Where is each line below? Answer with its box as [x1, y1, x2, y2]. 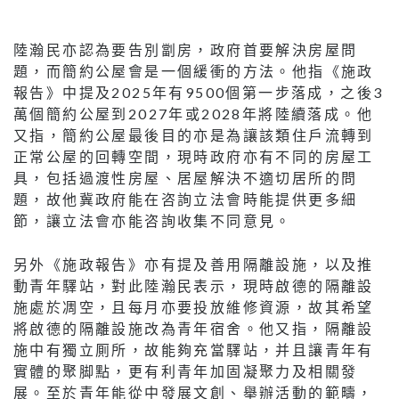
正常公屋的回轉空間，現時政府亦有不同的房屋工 [13, 148, 374, 166]
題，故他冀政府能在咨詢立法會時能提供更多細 [13, 191, 358, 208]
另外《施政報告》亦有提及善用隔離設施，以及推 [13, 256, 374, 273]
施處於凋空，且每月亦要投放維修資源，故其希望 [13, 298, 374, 316]
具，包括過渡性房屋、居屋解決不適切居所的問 [13, 169, 358, 187]
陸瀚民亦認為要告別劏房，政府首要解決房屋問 [13, 41, 358, 59]
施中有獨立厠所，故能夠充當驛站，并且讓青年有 [13, 341, 374, 359]
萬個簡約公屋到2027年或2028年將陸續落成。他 [13, 105, 373, 123]
